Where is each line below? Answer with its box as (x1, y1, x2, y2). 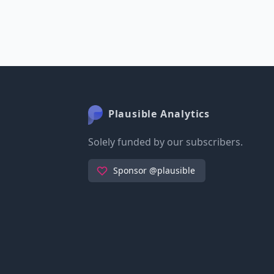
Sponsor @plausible (113, 165, 195, 176)
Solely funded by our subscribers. (88, 135, 243, 149)
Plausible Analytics (105, 107, 210, 121)
